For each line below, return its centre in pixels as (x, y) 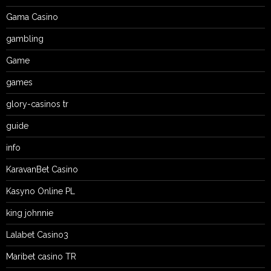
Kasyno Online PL (41, 191)
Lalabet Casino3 (37, 234)
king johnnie (30, 213)
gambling (25, 38)
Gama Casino (32, 17)
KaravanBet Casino (42, 169)
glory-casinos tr (37, 104)
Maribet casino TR (41, 256)
